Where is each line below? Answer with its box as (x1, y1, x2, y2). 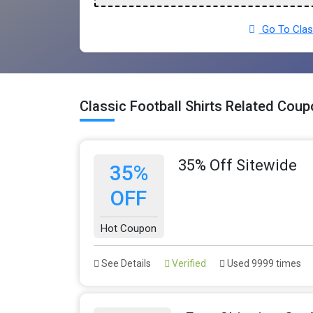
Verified (170, 258, 206, 270)
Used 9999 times (225, 258, 301, 270)
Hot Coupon (101, 222, 157, 235)
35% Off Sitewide (177, 156, 297, 175)
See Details (99, 258, 151, 270)
